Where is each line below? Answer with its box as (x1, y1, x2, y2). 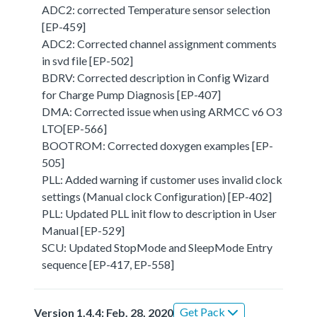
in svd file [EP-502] (42, 53, 134, 67)
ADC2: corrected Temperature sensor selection (42, 2, 271, 16)
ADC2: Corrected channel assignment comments (42, 36, 277, 50)
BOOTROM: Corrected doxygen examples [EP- (42, 138, 274, 152)
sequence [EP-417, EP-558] (42, 257, 175, 271)
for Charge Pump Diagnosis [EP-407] (42, 87, 221, 101)
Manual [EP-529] (42, 223, 125, 237)
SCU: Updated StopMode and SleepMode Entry (42, 240, 273, 254)
